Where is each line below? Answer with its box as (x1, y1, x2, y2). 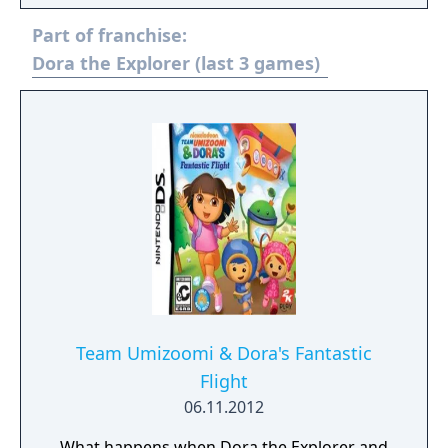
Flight (200, 369, 248, 393)
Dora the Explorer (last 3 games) (32, 51, 320, 75)
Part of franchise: (32, 23, 187, 47)
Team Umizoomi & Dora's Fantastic (76, 341, 372, 365)
